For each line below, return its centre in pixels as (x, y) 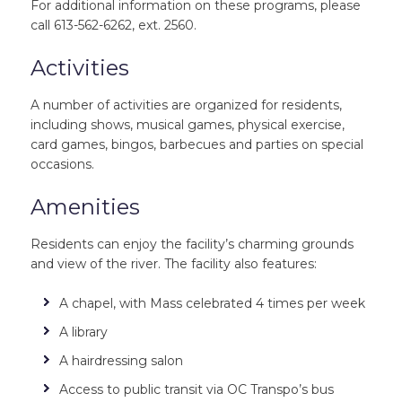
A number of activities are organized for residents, (186, 105)
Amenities (85, 207)
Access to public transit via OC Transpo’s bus (196, 389)
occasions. (64, 164)
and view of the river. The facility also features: (173, 264)
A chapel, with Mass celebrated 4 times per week (212, 303)
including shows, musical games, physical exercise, (187, 125)
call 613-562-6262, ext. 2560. (113, 25)
